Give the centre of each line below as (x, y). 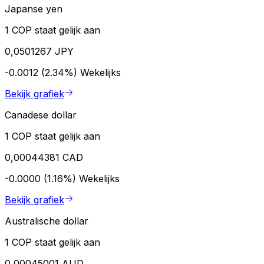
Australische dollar (47, 221)
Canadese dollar (41, 115)
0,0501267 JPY (39, 51)
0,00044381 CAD (44, 157)
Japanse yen (34, 9)
